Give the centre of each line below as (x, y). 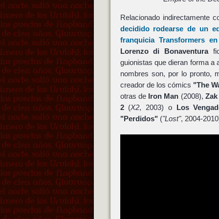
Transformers (182, 40)
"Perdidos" (139, 119)
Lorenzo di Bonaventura (164, 51)
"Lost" (171, 119)
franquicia (139, 40)
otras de (134, 96)
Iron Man (164, 96)
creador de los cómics (156, 85)
